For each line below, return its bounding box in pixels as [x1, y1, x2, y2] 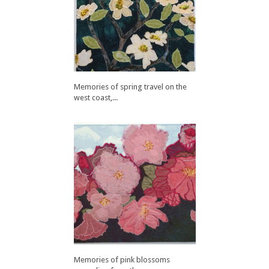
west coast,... [74, 93, 118, 103]
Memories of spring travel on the [74, 82, 187, 92]
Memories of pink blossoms [74, 255, 170, 265]
